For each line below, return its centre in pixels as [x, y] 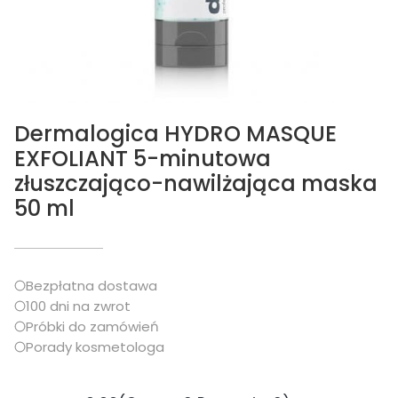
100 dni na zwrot [78, 306]
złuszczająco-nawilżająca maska [196, 183]
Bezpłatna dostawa [92, 286]
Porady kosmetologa [95, 347]
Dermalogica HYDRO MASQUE [175, 134]
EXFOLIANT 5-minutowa [143, 159]
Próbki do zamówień [92, 326]
